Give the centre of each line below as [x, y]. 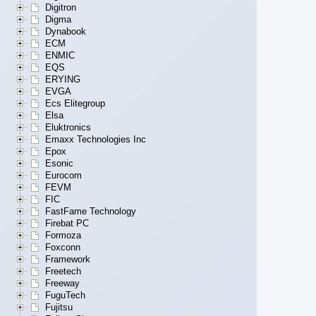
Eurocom [63, 176]
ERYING [63, 80]
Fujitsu [59, 308]
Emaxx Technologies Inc [96, 140]
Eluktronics [68, 128]
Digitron [61, 8]
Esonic [59, 164]
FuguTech [65, 296]
